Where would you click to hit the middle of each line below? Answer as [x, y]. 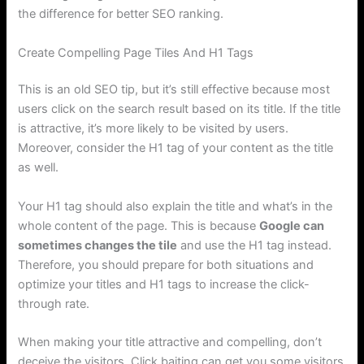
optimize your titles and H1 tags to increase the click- [164, 284]
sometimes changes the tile [98, 245]
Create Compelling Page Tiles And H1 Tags [136, 52]
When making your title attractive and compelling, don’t [170, 342]
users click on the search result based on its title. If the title [180, 109]
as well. [39, 168]
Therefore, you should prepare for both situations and [166, 264]
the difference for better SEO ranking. [121, 14]
